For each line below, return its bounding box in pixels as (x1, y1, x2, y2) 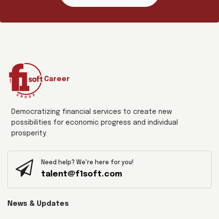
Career (44, 76, 70, 83)
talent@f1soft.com (41, 170, 122, 179)
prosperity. (11, 130, 47, 137)
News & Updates (7, 200, 69, 208)
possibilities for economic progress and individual (11, 119, 178, 127)
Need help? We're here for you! (41, 160, 133, 166)
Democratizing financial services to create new (11, 109, 172, 116)
